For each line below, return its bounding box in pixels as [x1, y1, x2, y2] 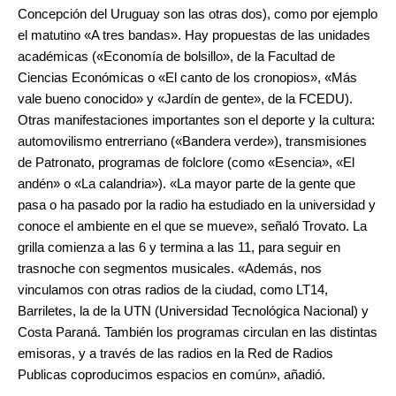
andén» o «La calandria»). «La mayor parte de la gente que [18, 176, 355, 191]
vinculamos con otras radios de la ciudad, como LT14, [18, 282, 328, 297]
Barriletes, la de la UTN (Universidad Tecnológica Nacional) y [18, 303, 369, 318]
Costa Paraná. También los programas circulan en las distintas [18, 324, 377, 339]
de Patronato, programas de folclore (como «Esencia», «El [18, 155, 354, 170]
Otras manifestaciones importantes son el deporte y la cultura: [18, 112, 375, 127]
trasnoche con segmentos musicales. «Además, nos [18, 261, 322, 276]
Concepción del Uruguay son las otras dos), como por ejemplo [18, 6, 377, 21]
